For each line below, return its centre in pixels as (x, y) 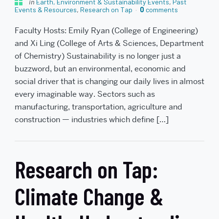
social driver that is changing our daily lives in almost (109, 81)
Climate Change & (89, 196)
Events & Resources (46, 10)
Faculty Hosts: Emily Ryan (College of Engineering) (106, 30)
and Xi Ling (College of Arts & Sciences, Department (109, 43)
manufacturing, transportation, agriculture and (99, 107)
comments (161, 10)
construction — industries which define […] (92, 119)
